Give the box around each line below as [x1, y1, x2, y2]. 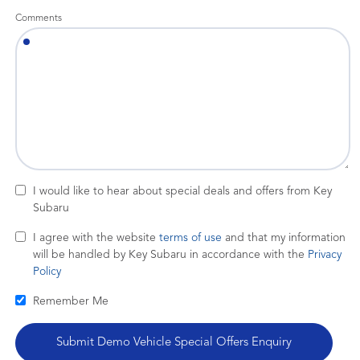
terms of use [159, 232, 222, 243]
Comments [15, 14, 62, 23]
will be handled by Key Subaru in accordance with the [33, 249, 308, 260]
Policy [33, 266, 61, 277]
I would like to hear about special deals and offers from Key [33, 186, 332, 197]
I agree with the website [33, 232, 159, 243]
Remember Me [33, 296, 108, 307]
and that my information [222, 232, 346, 243]
